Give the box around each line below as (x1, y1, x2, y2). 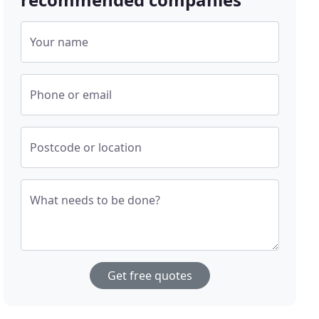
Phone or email (30, 87, 113, 103)
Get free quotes (108, 268, 193, 284)
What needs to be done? (30, 192, 161, 209)
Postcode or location (30, 140, 142, 156)
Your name (30, 34, 89, 51)
